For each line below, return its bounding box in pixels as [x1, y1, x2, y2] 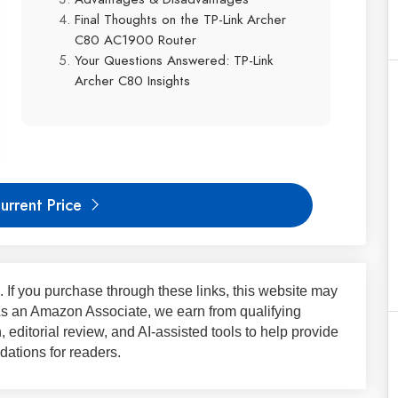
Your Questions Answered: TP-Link [75, 51, 273, 69]
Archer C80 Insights [75, 71, 190, 90]
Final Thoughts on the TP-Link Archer [75, 10, 286, 28]
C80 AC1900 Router [75, 30, 196, 49]
